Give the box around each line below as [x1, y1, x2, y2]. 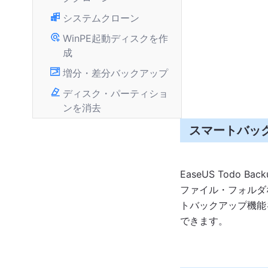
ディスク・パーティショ [62, 87, 168, 99]
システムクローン [62, 12, 139, 24]
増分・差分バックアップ [62, 67, 168, 79]
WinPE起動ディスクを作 [62, 32, 168, 44]
